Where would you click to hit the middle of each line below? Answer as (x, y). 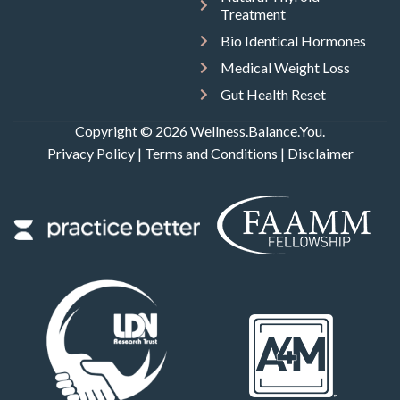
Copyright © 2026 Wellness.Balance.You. (200, 131)
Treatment (253, 14)
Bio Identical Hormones (293, 41)
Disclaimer (320, 154)
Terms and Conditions (211, 154)
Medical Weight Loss (285, 68)
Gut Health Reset (273, 95)
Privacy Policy (91, 154)
